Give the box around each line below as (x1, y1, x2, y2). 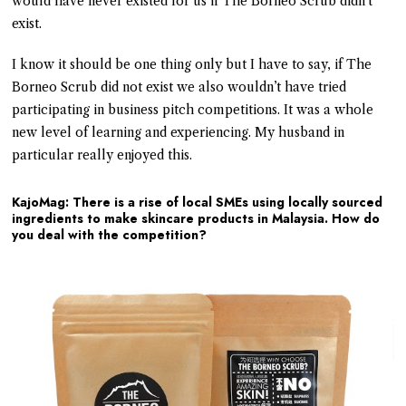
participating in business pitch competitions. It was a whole (12, 101, 374, 118)
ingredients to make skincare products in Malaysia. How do (12, 208, 381, 227)
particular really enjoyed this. (12, 146, 193, 163)
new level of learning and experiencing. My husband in (12, 123, 345, 140)
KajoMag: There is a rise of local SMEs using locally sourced (12, 192, 383, 211)
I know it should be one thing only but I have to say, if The (12, 55, 372, 72)
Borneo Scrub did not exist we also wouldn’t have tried (12, 78, 347, 95)
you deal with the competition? (12, 225, 208, 244)
